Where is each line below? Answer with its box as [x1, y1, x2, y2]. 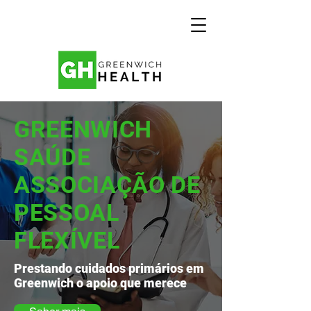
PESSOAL [14, 199, 119, 226]
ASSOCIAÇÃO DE [14, 171, 201, 199]
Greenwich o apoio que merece [14, 276, 187, 290]
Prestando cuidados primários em [14, 261, 204, 276]
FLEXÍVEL [14, 226, 120, 254]
